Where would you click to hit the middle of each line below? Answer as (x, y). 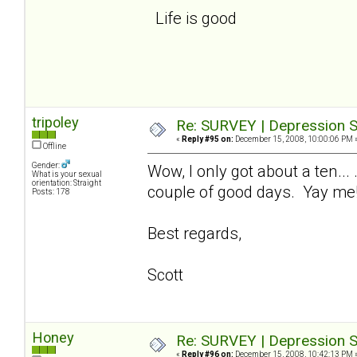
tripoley (55, 122)
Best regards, (194, 233)
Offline (54, 146)
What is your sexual (67, 174)
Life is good (192, 18)
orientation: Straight (67, 182)
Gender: (47, 165)
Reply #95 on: (208, 139)
